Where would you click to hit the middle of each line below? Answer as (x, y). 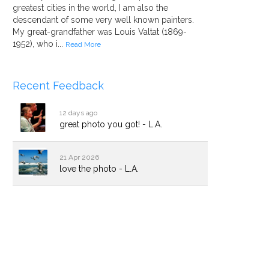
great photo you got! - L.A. (111, 124)
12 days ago (78, 113)
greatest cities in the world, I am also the (90, 8)
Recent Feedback (58, 86)
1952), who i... (39, 44)
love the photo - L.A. (99, 169)
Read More (83, 44)
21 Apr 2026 (79, 157)
